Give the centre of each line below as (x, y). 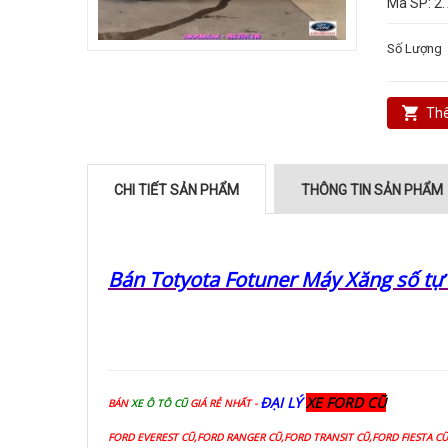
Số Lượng (414, 48)
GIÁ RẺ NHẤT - (225, 403)
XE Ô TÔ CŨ (160, 403)
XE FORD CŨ (346, 402)
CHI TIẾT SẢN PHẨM (176, 190)
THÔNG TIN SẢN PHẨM (372, 190)
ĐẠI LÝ (283, 402)
